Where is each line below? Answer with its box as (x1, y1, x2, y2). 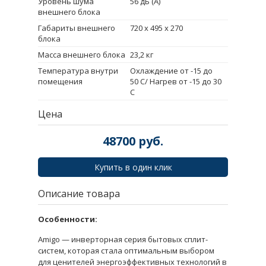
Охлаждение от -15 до (130, 65, 213, 76)
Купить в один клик (94, 161, 172, 173)
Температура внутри (38, 65, 118, 76)
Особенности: (38, 213, 97, 224)
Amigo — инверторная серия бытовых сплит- (38, 233, 208, 245)
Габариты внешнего (38, 22, 115, 33)
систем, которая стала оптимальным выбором (38, 245, 214, 256)
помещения (38, 75, 83, 87)
